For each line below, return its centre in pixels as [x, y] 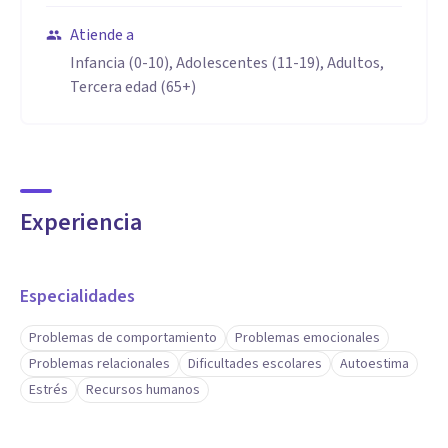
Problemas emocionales [307, 338]
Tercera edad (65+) [133, 87]
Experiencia [81, 222]
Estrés [48, 390]
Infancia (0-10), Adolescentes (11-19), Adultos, [227, 63]
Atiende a [102, 35]
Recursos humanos [143, 390]
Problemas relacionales [99, 364]
